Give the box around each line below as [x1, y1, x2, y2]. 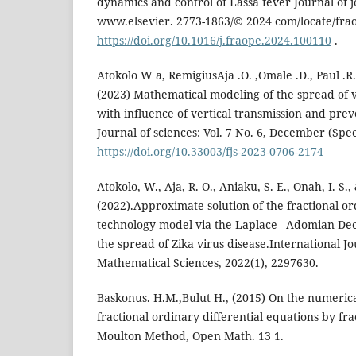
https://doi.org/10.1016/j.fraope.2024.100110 [97, 33, 331, 48]
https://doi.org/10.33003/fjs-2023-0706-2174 [97, 144, 323, 160]
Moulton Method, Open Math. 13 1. [97, 328, 284, 344]
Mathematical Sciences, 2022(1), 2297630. [97, 255, 319, 271]
